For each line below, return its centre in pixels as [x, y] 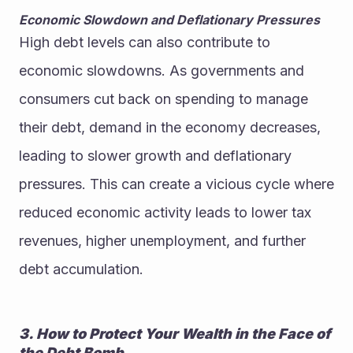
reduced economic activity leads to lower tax [165, 213]
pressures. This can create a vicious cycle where [176, 184]
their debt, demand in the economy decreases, [170, 128]
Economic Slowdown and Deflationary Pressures [169, 20]
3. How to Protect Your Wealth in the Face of [175, 334]
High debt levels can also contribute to [145, 43]
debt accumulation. [81, 269]
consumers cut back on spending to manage [163, 99]
